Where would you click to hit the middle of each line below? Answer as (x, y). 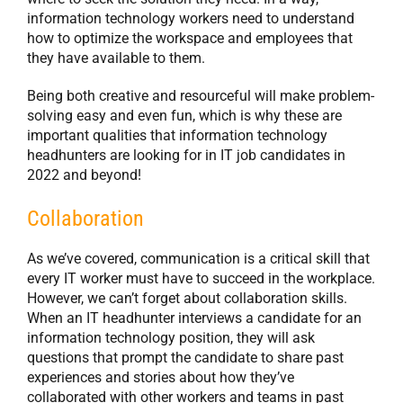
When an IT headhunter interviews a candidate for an (194, 318)
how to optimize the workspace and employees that (190, 38)
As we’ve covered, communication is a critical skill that (198, 258)
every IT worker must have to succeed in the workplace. (201, 278)
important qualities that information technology (177, 135)
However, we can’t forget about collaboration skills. (187, 298)
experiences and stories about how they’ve (161, 377)
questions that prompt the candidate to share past (185, 357)
